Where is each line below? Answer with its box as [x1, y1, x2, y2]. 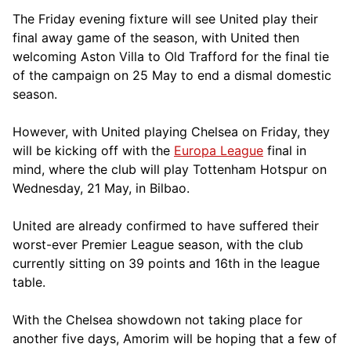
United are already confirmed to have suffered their [13, 217, 319, 233]
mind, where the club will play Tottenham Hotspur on [13, 161, 327, 177]
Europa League [174, 142, 263, 158]
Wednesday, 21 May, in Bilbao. [13, 179, 190, 196]
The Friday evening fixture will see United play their [13, 10, 318, 27]
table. [13, 273, 45, 290]
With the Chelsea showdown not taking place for [13, 311, 302, 327]
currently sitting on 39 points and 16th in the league [13, 255, 320, 271]
